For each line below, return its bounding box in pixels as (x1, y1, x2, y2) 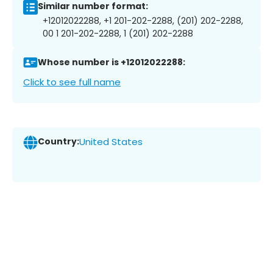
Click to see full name (23, 75, 121, 88)
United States (79, 135, 143, 149)
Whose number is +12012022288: (38, 56, 185, 69)
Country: (38, 135, 79, 148)
